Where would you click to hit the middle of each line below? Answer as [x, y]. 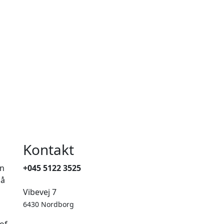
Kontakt [48, 150]
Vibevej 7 [40, 192]
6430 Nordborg [48, 204]
